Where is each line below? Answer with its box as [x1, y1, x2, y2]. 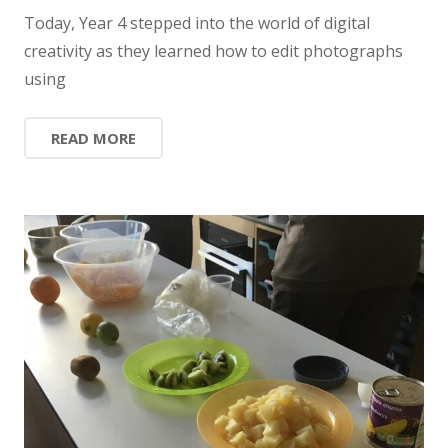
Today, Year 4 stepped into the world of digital [24, 11, 370, 34]
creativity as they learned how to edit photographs [24, 39, 403, 62]
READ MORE [51, 127, 136, 148]
